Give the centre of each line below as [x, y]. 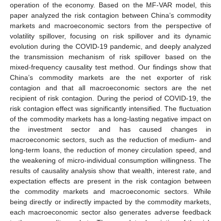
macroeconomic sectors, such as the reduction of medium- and [110, 139]
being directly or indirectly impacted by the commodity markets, [110, 202]
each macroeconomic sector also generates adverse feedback [110, 212]
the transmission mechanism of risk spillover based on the [110, 56]
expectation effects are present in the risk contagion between [110, 181]
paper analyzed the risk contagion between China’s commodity [110, 15]
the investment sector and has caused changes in [110, 129]
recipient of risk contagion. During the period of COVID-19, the [110, 98]
